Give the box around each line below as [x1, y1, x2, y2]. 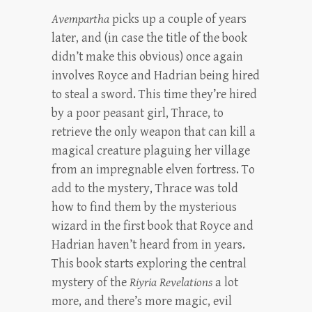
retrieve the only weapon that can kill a [52, 125, 256, 139]
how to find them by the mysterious [52, 200, 237, 214]
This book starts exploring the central [52, 256, 247, 271]
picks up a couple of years [109, 12, 247, 26]
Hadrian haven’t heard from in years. [52, 237, 245, 252]
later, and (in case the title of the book [52, 31, 247, 45]
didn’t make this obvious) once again [52, 49, 243, 64]
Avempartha [52, 12, 109, 26]
